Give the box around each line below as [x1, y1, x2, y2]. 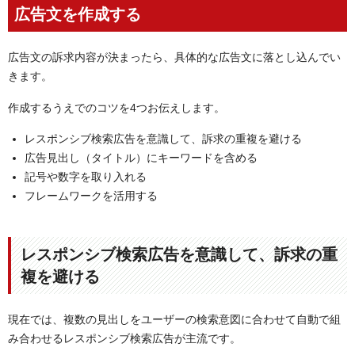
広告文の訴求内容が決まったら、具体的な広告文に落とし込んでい [8, 51, 341, 64]
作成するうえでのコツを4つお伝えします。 [8, 101, 225, 114]
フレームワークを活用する [25, 189, 158, 203]
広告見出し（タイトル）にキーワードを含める [25, 151, 258, 165]
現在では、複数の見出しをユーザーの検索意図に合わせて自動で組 [8, 313, 341, 326]
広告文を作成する [14, 6, 141, 24]
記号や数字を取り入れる [25, 170, 147, 184]
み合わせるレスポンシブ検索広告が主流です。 [8, 332, 241, 345]
